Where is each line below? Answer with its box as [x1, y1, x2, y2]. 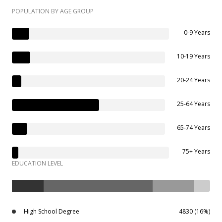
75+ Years [182, 147, 210, 156]
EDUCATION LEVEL [12, 159, 63, 168]
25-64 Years [177, 100, 210, 109]
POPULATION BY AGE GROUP [12, 7, 94, 16]
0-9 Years [184, 28, 210, 37]
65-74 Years [177, 123, 210, 132]
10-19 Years [177, 52, 210, 61]
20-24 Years [177, 76, 210, 85]
